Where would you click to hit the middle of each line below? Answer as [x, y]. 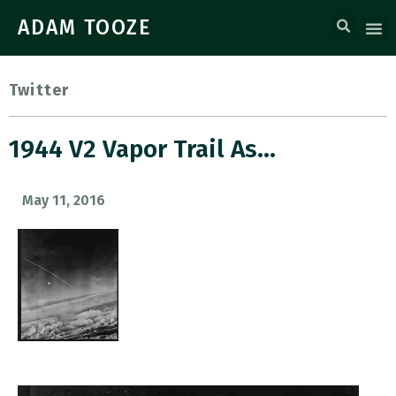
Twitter [39, 90]
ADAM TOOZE [85, 27]
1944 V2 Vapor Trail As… [142, 149]
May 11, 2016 [64, 200]
